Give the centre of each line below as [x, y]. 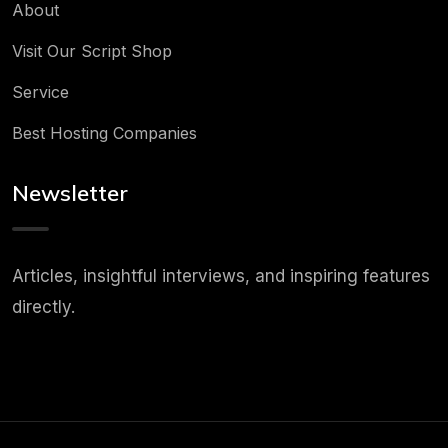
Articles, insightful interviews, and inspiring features [221, 275]
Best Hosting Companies [104, 133]
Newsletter [70, 192]
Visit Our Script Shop [92, 51]
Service [40, 92]
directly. [43, 306]
